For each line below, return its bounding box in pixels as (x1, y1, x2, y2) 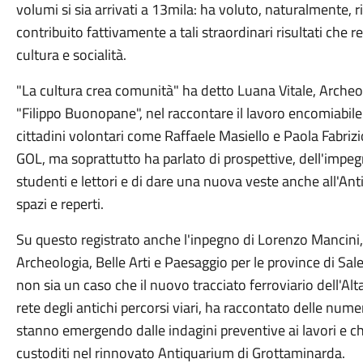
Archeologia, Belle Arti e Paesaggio (15, 251, 228, 273)
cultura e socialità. (15, 44, 126, 66)
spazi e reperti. (15, 193, 104, 215)
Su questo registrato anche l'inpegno (15, 228, 243, 250)
